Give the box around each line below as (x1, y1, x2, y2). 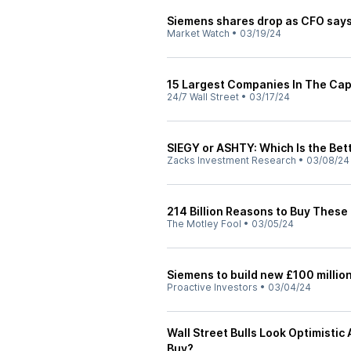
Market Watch (167, 27, 230, 39)
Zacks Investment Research (167, 154, 296, 166)
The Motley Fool (167, 218, 241, 230)
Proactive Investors (167, 281, 258, 293)
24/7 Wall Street (167, 91, 239, 103)
